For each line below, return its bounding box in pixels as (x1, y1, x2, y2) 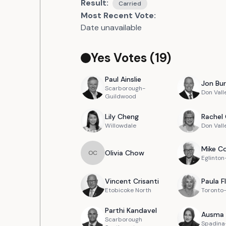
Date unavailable (81, 22, 142, 33)
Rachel (201, 112, 223, 121)
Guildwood (105, 92, 136, 100)
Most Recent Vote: (81, 10, 156, 21)
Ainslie (121, 75, 141, 84)
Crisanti (133, 177, 159, 186)
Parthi (105, 206, 125, 215)
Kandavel (127, 206, 157, 215)
